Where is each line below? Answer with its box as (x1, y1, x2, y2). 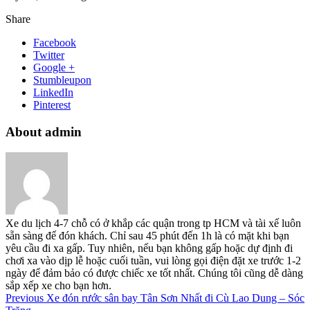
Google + (33, 61, 75, 73)
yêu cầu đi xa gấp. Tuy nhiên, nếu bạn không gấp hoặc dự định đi (6, 242, 293, 255)
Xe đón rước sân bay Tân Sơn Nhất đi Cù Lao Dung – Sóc (44, 292, 304, 304)
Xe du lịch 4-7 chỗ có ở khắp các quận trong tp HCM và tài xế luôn (6, 217, 301, 230)
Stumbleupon (33, 73, 91, 86)
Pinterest (33, 98, 71, 111)
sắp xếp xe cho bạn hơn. (6, 280, 111, 292)
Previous (6, 292, 44, 304)
